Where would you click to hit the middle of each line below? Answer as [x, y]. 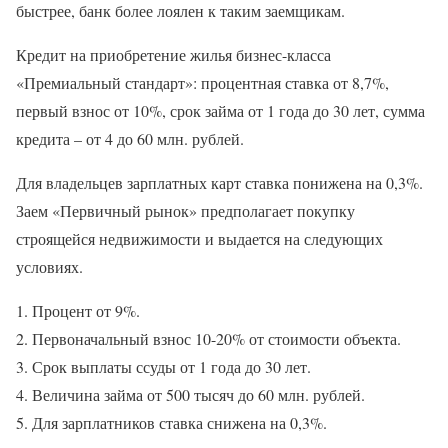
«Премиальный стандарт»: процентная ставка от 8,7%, [202, 82]
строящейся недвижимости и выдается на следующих [199, 238]
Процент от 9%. [86, 310]
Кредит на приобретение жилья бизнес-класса [173, 54]
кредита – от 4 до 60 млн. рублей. [130, 138]
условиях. [49, 266]
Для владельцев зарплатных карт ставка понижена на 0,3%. [219, 182]
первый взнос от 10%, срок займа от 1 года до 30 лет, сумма [220, 110]
